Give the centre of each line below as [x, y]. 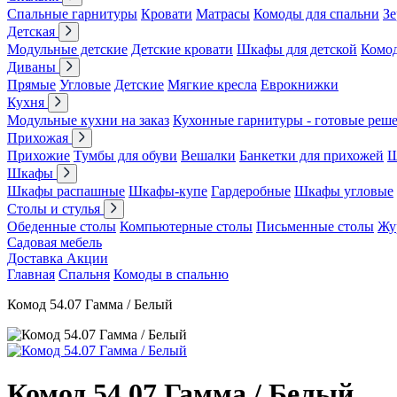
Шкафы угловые [344, 191]
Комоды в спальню [171, 274]
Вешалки [208, 156]
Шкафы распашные [66, 191]
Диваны [33, 67]
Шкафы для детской [297, 49]
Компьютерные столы [186, 226]
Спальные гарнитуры [72, 14]
